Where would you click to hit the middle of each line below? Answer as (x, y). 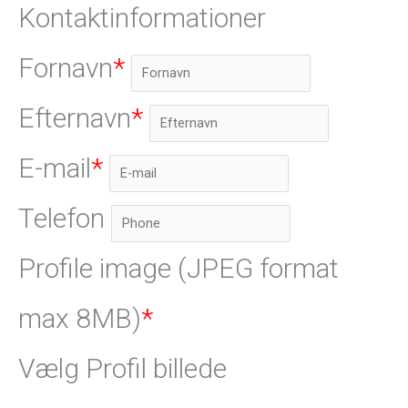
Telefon (61, 219)
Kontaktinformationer (142, 18)
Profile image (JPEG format (178, 269)
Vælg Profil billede (122, 369)
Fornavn (66, 68)
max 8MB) (80, 319)
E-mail (55, 168)
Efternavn (75, 118)
